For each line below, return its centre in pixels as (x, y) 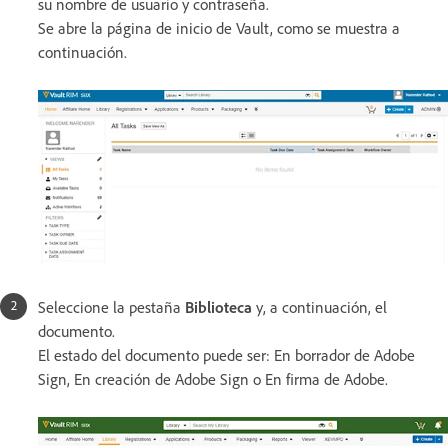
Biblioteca (218, 306)
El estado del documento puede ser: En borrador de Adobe (226, 354)
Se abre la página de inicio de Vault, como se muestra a (219, 27)
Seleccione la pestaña (111, 306)
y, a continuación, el (319, 306)
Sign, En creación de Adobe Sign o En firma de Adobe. (213, 378)
